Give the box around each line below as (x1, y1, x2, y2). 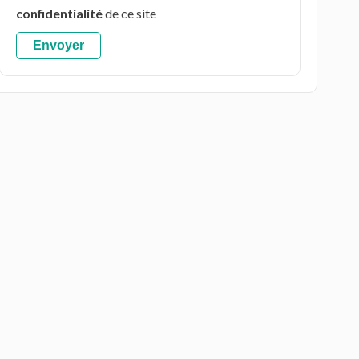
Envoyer (33, 38, 84, 52)
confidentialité (16, 6, 103, 21)
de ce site (103, 6, 156, 21)
